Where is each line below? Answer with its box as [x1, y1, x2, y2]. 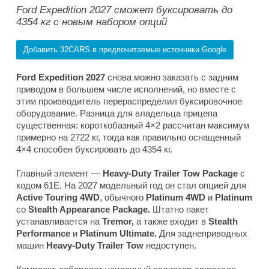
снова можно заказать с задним [105, 72, 238, 83]
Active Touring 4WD [16, 192, 100, 203]
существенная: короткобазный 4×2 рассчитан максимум [16, 120, 249, 131]
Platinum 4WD [146, 192, 208, 203]
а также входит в [134, 216, 208, 227]
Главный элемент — [16, 168, 103, 179]
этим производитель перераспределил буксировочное [16, 96, 242, 107]
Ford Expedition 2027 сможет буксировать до [16, 4, 232, 16]
